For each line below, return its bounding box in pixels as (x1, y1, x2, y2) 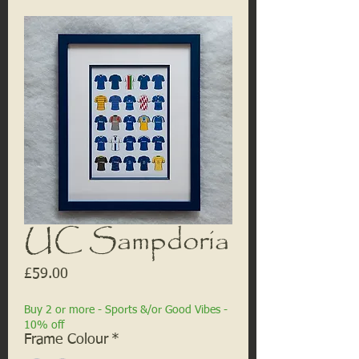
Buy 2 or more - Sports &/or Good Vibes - (24, 304, 228, 316)
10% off (24, 319, 64, 331)
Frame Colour (24, 332, 108, 347)
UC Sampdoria (24, 218, 229, 264)
